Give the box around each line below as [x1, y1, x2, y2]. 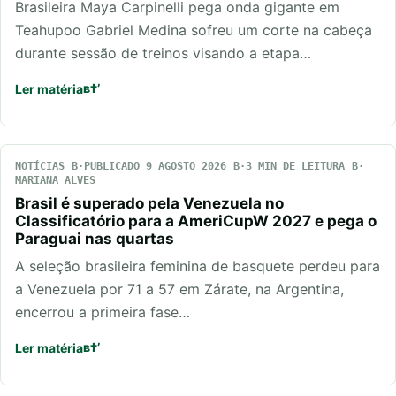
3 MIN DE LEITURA [246, 159, 345, 172]
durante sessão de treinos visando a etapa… [15, 43, 311, 62]
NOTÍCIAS [15, 159, 65, 172]
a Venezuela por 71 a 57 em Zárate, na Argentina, [15, 279, 344, 298]
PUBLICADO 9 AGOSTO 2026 [84, 159, 226, 172]
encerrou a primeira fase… [15, 302, 190, 321]
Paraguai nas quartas [15, 229, 174, 247]
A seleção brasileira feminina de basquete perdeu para [15, 256, 380, 275]
